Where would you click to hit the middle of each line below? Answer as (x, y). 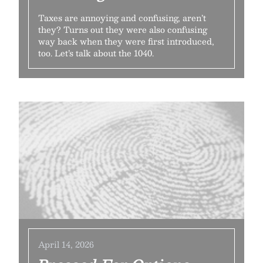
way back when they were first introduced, (126, 41)
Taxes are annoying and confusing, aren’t (122, 18)
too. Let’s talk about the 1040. (96, 53)
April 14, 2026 (66, 244)
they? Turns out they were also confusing (123, 29)
